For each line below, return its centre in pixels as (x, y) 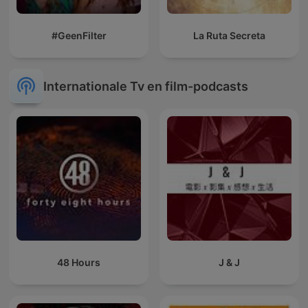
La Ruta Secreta (229, 36)
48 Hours (79, 263)
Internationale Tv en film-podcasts (146, 86)
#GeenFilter (79, 36)
